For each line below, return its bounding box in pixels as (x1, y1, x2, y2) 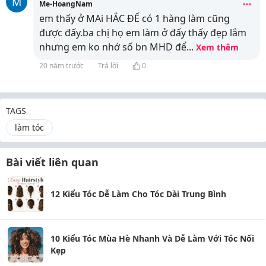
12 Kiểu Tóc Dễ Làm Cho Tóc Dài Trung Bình (50, 188, 226, 199)
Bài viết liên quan (6, 155, 99, 169)
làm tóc (15, 122, 44, 133)
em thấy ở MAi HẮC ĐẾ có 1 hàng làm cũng (39, 12, 230, 25)
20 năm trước (39, 61, 84, 71)
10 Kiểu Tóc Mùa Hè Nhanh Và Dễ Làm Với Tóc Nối (50, 233, 254, 244)
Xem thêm (196, 42, 239, 53)
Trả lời (98, 61, 118, 71)
